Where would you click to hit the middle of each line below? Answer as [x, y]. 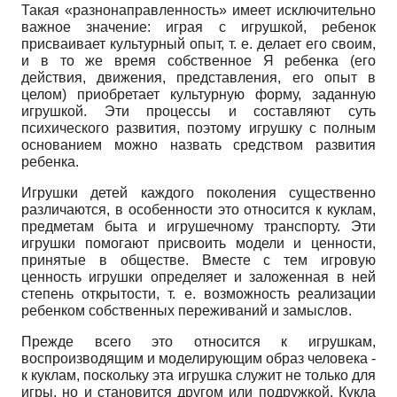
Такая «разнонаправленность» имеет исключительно [198, 10]
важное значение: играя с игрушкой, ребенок [198, 27]
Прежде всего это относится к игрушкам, [198, 341]
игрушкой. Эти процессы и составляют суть [198, 111]
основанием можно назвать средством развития [198, 144]
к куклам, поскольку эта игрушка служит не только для [198, 375]
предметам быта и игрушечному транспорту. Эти [198, 226]
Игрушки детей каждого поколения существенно [198, 192]
